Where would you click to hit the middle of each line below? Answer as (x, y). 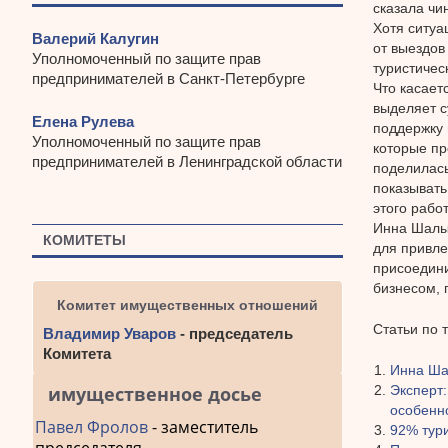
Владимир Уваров (109, 334)
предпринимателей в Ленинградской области (187, 161)
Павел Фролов (91, 427)
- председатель (234, 334)
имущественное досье (155, 394)
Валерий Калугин (95, 39)
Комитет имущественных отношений (187, 305)
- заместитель (203, 427)
